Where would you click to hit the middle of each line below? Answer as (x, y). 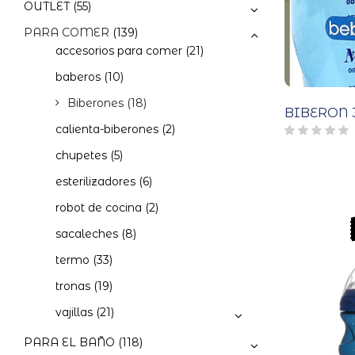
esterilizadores (95, 182)
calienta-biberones (107, 130)
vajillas (74, 313)
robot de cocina (99, 208)
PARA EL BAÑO (69, 343)
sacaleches (87, 234)
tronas (73, 286)
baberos (78, 77)
